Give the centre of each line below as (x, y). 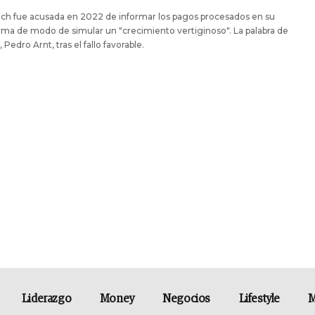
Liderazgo (46, 299)
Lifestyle (259, 299)
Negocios (187, 299)
